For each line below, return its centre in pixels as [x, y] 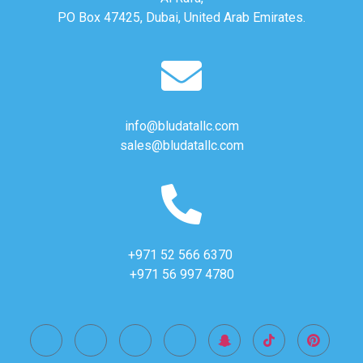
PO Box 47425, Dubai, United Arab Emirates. [181, 18]
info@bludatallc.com [181, 126]
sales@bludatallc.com [181, 146]
